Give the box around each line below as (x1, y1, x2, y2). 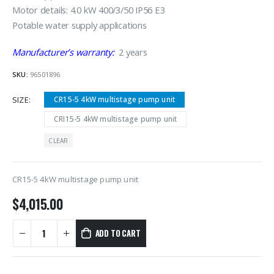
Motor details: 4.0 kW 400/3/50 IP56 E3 (12, 4, 165, 17)
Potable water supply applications (12, 19, 147, 32)
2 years (114, 45, 147, 58)
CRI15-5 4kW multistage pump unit (54, 114, 177, 125)
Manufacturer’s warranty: (12, 45, 114, 58)
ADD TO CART (95, 227, 141, 240)
